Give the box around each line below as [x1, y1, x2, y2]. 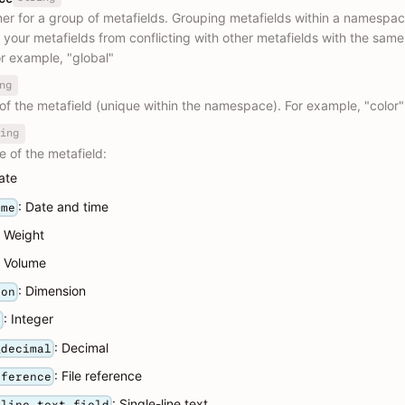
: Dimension [18, 283, 87, 299]
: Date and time [18, 198, 109, 214]
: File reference [54, 367, 143, 383]
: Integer [4, 311, 54, 327]
